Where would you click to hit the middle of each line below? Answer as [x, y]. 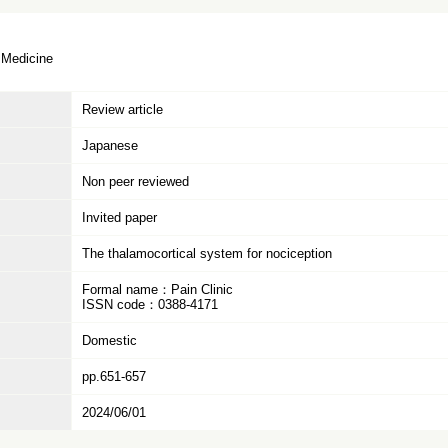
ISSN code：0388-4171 [150, 304]
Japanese [110, 145]
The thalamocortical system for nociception [207, 253]
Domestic [109, 340]
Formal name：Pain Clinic [157, 289]
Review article [122, 109]
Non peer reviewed [135, 181]
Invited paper [119, 217]
